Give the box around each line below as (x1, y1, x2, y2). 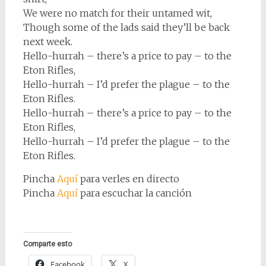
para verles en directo (77, 173, 179, 185)
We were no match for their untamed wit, (23, 7, 212, 19)
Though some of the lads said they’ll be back (23, 21, 230, 33)
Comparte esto (23, 240, 72, 248)
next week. (23, 36, 72, 47)
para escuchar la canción (77, 187, 192, 199)
